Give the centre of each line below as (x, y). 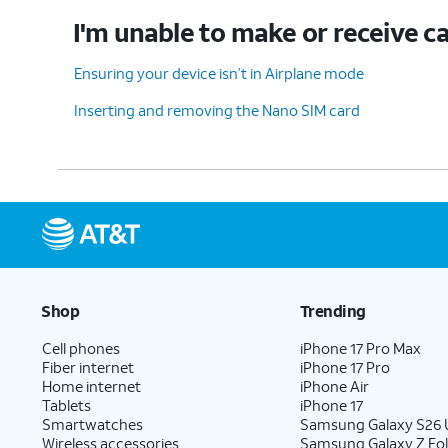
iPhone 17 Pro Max (361, 347)
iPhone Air (335, 385)
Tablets (66, 404)
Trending (332, 310)
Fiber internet (88, 366)
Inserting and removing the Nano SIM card (217, 109)
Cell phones (81, 347)
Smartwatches (92, 423)
